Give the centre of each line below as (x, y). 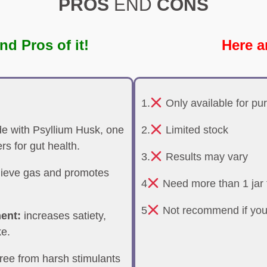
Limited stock (195, 130)
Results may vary (205, 157)
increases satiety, (63, 216)
